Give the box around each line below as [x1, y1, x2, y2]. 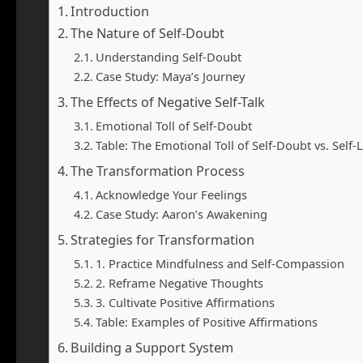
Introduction [70, 2, 150, 20]
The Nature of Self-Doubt [70, 24, 225, 42]
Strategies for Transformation [70, 231, 255, 249]
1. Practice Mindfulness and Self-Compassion [95, 255, 344, 271]
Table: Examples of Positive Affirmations [95, 314, 318, 330]
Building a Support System [70, 339, 234, 357]
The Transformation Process [70, 162, 246, 180]
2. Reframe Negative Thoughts [95, 275, 263, 291]
